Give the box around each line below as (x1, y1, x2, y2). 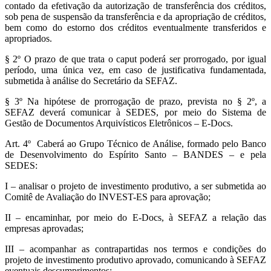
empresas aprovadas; (5, 223, 83, 234)
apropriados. (5, 33, 52, 44)
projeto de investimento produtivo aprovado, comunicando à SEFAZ (5, 255, 266, 266)
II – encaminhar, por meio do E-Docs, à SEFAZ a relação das (5, 212, 266, 223)
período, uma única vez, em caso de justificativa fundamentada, (5, 65, 266, 76)
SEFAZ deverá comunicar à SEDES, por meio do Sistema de (5, 107, 266, 118)
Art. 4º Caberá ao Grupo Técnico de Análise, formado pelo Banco (5, 139, 266, 149)
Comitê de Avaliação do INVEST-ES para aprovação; (5, 192, 211, 203)
